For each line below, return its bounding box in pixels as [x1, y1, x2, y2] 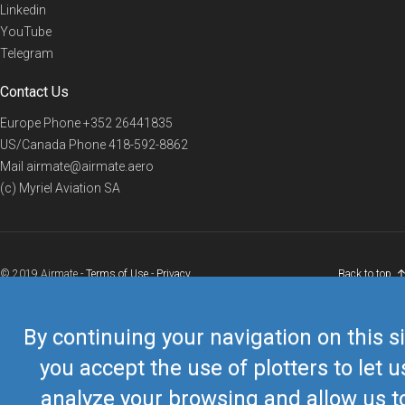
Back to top [338, 267, 391, 280]
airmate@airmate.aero [26, 158, 154, 174]
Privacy [156, 267, 191, 280]
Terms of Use [86, 267, 148, 280]
